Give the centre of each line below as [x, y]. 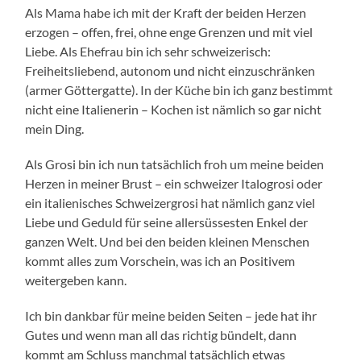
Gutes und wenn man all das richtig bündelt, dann [161, 334]
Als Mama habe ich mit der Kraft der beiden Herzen [166, 12]
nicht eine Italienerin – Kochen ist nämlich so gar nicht [174, 109]
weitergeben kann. [76, 280]
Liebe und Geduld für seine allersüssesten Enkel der [167, 222]
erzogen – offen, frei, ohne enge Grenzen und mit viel [169, 31]
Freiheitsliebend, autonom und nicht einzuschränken [170, 70]
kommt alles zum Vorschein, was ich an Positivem [160, 260]
